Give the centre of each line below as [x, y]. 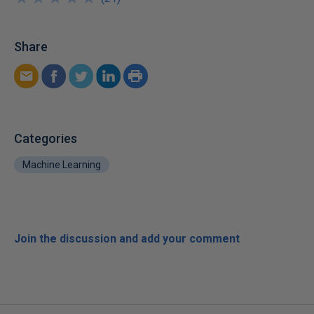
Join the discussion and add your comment [127, 239]
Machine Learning [62, 165]
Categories [46, 139]
